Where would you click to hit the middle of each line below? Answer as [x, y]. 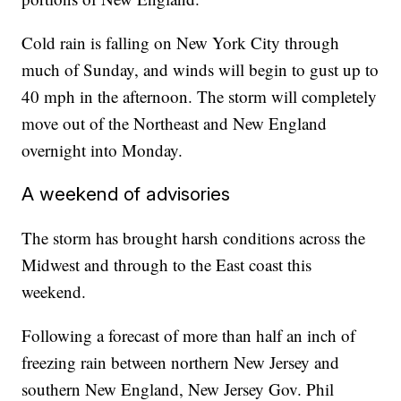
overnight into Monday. [102, 150]
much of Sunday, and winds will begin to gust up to [200, 70]
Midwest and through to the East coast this [167, 265]
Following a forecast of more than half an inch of [189, 336]
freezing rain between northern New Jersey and [181, 363]
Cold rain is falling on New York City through [181, 43]
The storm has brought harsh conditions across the [194, 238]
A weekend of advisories [126, 194]
